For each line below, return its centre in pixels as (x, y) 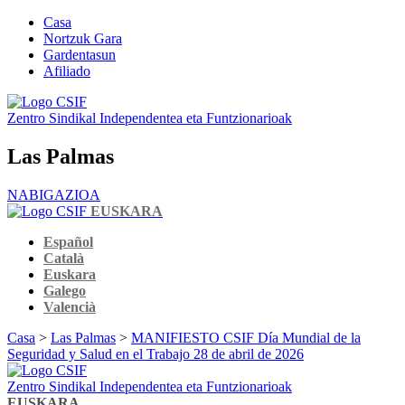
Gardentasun (80, 55)
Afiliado (67, 71)
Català (64, 258)
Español (68, 241)
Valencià (70, 306)
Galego (65, 290)
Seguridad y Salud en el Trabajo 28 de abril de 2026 (155, 353)
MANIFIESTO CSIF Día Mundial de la (246, 337)
